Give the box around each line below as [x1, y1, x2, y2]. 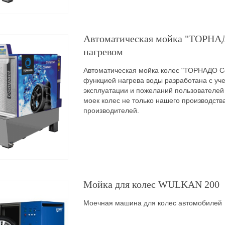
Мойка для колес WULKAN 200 [83, 179, 219, 190]
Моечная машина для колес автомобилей [83, 199, 222, 207]
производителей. [83, 106, 139, 115]
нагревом [83, 46, 123, 57]
